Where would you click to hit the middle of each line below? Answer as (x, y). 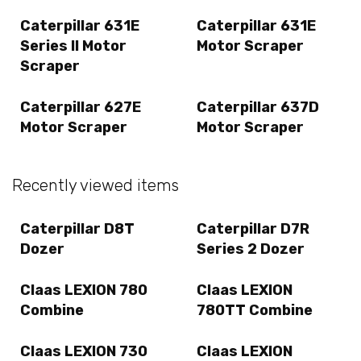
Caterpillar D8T (77, 228)
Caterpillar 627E (81, 108)
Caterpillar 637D (258, 108)
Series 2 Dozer (251, 249)
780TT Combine (255, 311)
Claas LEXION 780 (84, 290)
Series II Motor (73, 46)
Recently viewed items (95, 185)
